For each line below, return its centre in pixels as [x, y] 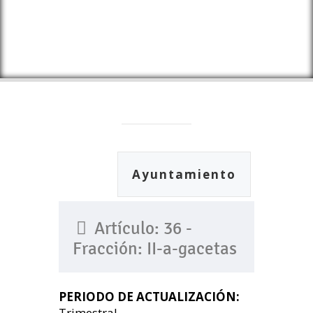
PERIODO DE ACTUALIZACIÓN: [149, 297]
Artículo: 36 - [141, 228]
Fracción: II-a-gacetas [155, 249]
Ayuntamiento [184, 174]
